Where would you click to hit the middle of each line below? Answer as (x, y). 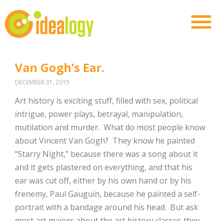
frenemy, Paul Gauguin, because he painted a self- (108, 194)
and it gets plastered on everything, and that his (104, 167)
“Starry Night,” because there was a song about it (106, 154)
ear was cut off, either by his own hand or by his (103, 180)
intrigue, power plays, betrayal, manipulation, (99, 114)
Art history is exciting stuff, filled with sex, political (106, 100)
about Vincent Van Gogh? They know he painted (105, 140)
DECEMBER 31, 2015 (42, 82)
